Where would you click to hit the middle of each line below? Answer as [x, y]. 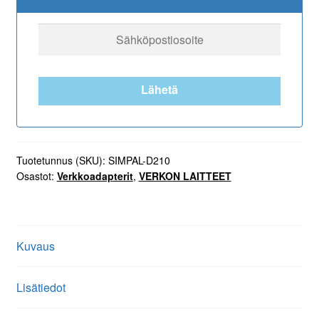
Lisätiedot [41, 287]
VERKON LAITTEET [185, 176]
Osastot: [36, 176]
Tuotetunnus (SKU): [62, 160]
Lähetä [159, 89]
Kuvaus [35, 246]
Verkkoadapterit [95, 176]
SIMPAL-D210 [139, 160]
